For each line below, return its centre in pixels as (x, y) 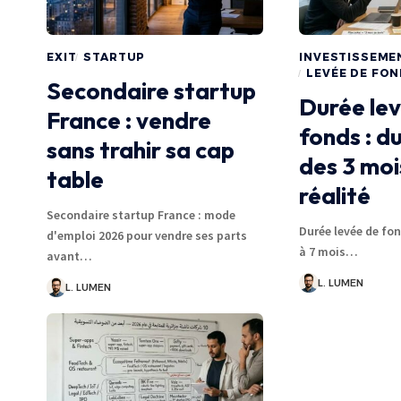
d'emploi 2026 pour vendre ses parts (147, 235)
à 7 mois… (329, 251)
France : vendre (129, 120)
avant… (69, 256)
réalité (335, 195)
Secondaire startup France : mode (141, 214)
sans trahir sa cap (141, 149)
